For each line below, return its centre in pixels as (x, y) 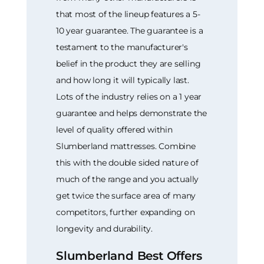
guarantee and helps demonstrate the (132, 113)
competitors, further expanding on (126, 212)
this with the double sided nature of (127, 162)
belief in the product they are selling (128, 63)
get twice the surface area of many (126, 195)
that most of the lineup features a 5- (128, 14)
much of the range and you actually (128, 179)
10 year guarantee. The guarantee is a (130, 30)
